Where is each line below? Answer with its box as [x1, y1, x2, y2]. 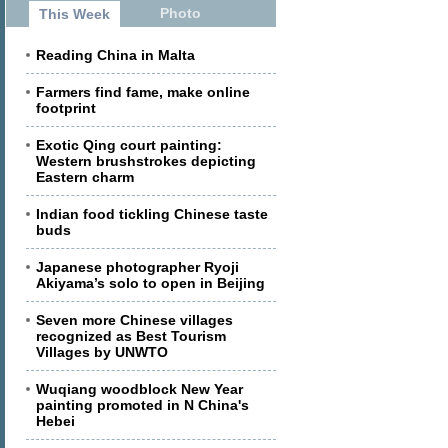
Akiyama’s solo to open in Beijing [36, 275, 265, 291]
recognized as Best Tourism [36, 328, 226, 344]
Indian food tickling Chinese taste [36, 206, 268, 222]
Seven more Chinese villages [36, 312, 233, 328]
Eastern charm [36, 169, 134, 185]
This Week [39, 6, 110, 22]
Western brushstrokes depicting [36, 153, 256, 169]
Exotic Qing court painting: [36, 137, 222, 153]
